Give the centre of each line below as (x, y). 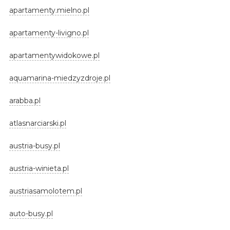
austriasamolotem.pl (45, 191)
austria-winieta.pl (39, 168)
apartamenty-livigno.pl (49, 33)
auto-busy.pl (31, 213)
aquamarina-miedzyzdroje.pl (60, 78)
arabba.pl (25, 100)
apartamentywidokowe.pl (54, 55)
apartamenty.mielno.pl (49, 10)
